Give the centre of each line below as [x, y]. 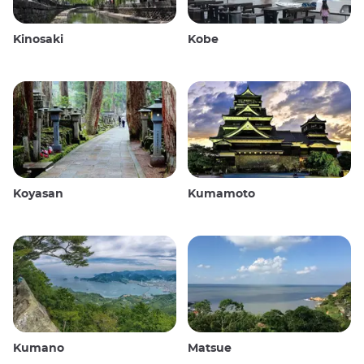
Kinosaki [38, 40]
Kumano [39, 348]
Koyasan [38, 195]
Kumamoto [221, 195]
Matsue [210, 348]
